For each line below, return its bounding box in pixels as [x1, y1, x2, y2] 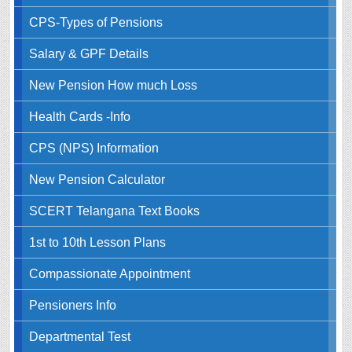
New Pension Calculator [28, 172, 165, 187]
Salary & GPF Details [28, 46, 148, 61]
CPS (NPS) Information [28, 141, 159, 156]
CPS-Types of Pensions [28, 15, 163, 30]
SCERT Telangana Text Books [28, 203, 200, 218]
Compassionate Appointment [28, 266, 190, 281]
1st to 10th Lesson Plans [28, 235, 166, 250]
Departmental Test [28, 329, 130, 344]
